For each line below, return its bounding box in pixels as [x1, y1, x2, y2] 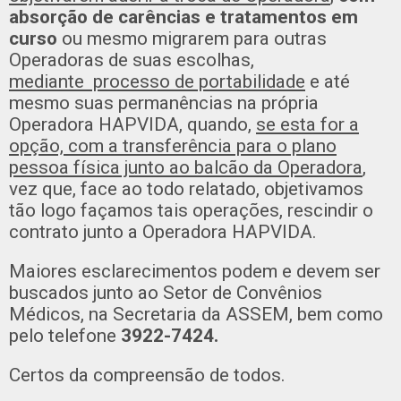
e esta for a [266, 113, 359, 135]
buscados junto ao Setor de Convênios [9, 281, 322, 303]
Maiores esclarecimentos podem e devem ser [9, 260, 380, 282]
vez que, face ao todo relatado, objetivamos [9, 177, 363, 200]
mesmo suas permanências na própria [9, 91, 319, 114]
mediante [9, 70, 89, 92]
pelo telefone [9, 324, 121, 346]
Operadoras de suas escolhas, [9, 48, 254, 71]
